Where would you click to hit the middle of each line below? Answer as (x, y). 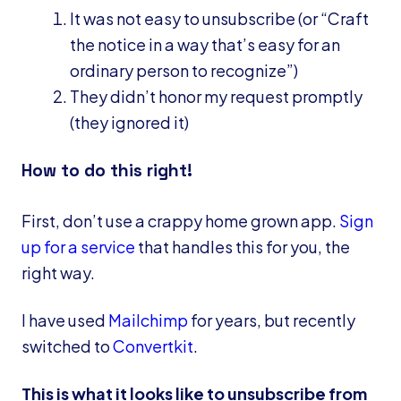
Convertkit (153, 346)
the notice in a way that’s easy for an (205, 45)
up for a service (78, 246)
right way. (58, 272)
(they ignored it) (129, 123)
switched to (67, 346)
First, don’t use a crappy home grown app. (180, 220)
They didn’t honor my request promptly (216, 97)
